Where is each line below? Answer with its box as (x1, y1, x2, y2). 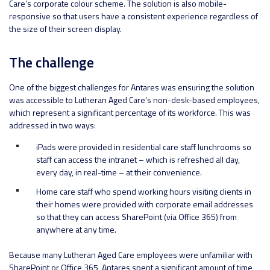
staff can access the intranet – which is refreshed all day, (36, 153, 240, 166)
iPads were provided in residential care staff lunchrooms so (36, 140, 251, 154)
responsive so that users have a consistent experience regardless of (9, 10, 258, 23)
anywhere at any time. (36, 223, 116, 236)
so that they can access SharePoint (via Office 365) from (36, 210, 237, 224)
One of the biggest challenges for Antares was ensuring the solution (9, 81, 254, 94)
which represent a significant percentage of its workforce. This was (9, 106, 251, 119)
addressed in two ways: (9, 119, 96, 132)
